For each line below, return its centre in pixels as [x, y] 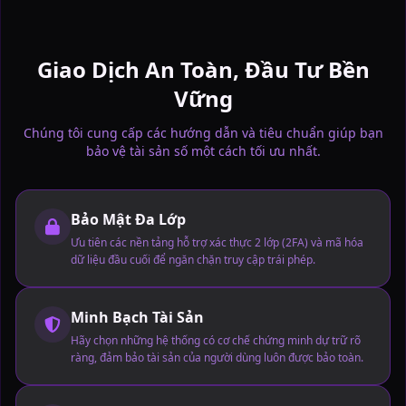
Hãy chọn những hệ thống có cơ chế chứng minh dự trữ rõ [216, 340]
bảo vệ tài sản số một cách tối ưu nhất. [203, 150]
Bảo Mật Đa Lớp [128, 219]
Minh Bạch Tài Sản [137, 317]
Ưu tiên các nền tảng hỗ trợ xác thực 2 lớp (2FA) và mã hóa [217, 242]
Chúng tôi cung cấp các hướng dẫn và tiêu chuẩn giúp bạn [203, 132]
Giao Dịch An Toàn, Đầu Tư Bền [203, 69]
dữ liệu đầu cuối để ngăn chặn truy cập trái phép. [193, 259]
